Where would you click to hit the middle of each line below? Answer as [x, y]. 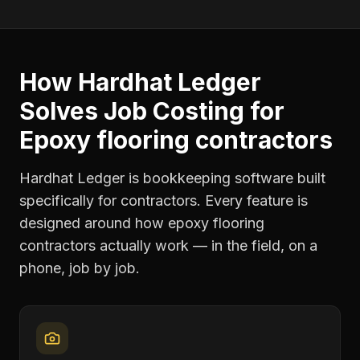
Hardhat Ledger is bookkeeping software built [172, 178]
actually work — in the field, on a [207, 245]
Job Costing [174, 111]
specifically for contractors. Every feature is [164, 200]
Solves [61, 111]
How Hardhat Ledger [140, 82]
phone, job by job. [80, 268]
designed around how [94, 223]
